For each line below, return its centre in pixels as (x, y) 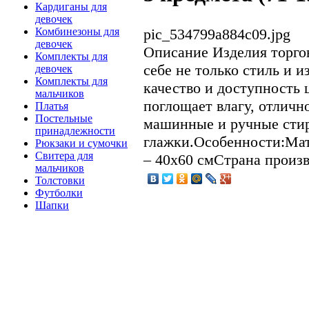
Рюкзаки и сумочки (81, 143)
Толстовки (60, 181)
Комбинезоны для (77, 32)
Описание (176, 52)
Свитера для (64, 156)
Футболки (59, 193)
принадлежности (75, 131)
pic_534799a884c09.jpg (217, 34)
